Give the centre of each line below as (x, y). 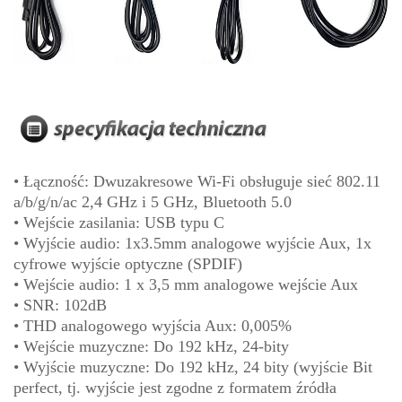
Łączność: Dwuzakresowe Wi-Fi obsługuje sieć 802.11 (202, 182)
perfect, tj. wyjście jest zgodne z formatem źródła (175, 388)
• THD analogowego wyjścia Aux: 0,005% (153, 326)
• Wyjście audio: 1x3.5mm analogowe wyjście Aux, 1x (192, 244)
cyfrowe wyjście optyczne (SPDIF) (128, 264)
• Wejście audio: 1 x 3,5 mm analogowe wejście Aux (186, 285)
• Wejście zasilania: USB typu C (119, 223)
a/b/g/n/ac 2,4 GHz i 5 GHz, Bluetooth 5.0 (153, 202)
